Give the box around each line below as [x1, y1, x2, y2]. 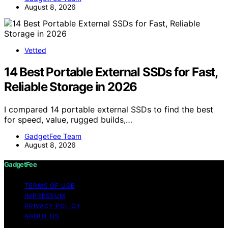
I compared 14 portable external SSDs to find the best [4, 104, 213, 115]
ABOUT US [24, 212, 60, 220]
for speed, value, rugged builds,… [4, 115, 132, 125]
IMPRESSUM [24, 192, 66, 200]
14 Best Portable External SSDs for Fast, [4, 65, 217, 80]
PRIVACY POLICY [24, 202, 81, 210]
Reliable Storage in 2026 [4, 79, 137, 95]
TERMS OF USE [24, 182, 75, 190]
